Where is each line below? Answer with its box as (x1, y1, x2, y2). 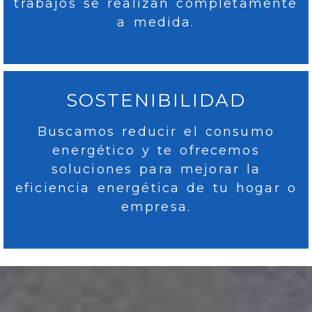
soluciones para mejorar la (51, 162, 261, 178)
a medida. (117, 15, 195, 31)
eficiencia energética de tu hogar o (15, 180, 297, 196)
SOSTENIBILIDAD (65, 88, 247, 111)
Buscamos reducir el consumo (38, 124, 274, 140)
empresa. (120, 199, 192, 215)
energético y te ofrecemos (52, 143, 260, 159)
